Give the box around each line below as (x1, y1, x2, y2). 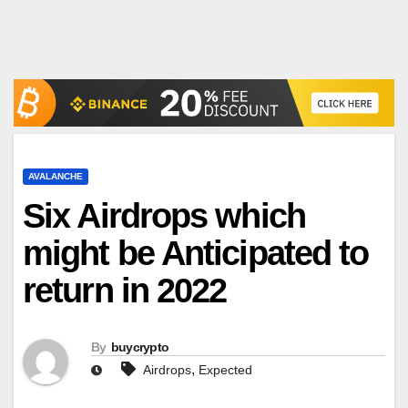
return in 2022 (23, 270, 227, 310)
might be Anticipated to (23, 233, 369, 272)
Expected (199, 362, 252, 378)
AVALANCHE (28, 170, 83, 181)
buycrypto (110, 340, 169, 355)
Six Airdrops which (23, 196, 305, 235)
